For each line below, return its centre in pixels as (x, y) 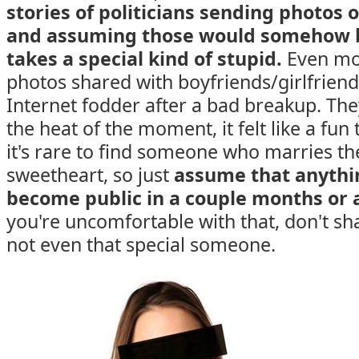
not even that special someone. (141, 244)
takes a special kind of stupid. (144, 58)
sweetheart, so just (90, 175)
